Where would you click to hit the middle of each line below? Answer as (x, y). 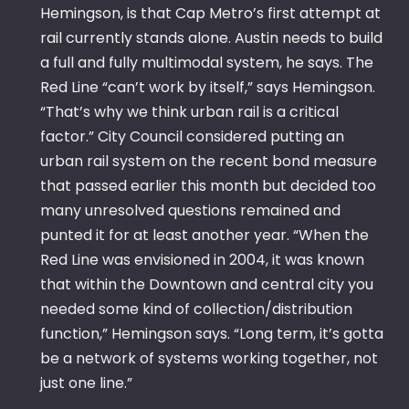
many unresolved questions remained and (190, 211)
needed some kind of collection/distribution (196, 309)
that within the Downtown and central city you (207, 285)
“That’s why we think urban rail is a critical (189, 112)
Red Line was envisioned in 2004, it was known (202, 260)
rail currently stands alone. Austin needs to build (211, 38)
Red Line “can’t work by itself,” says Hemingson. (208, 88)
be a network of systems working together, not (209, 359)
